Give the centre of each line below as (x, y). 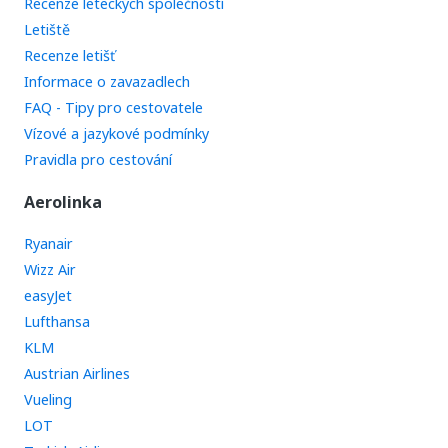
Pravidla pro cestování (98, 160)
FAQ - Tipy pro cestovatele (113, 108)
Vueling (48, 400)
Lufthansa (57, 322)
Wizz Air (50, 270)
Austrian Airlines (77, 374)
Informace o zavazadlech (107, 82)
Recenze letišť (69, 56)
